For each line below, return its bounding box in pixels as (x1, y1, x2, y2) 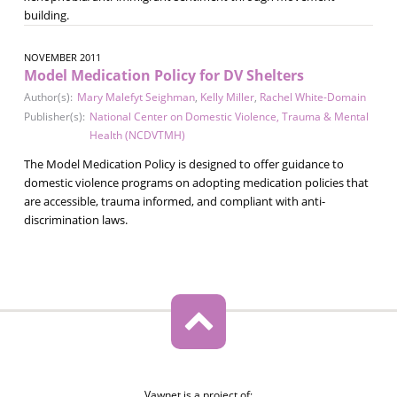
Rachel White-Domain (259, 89, 366, 105)
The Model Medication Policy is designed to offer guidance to (23, 155, 344, 172)
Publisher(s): (23, 108, 85, 124)
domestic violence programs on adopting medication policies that (23, 174, 369, 191)
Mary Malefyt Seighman (76, 89, 195, 105)
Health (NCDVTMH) (89, 127, 185, 143)
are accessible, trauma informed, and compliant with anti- (23, 192, 325, 209)
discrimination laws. (23, 211, 128, 228)
